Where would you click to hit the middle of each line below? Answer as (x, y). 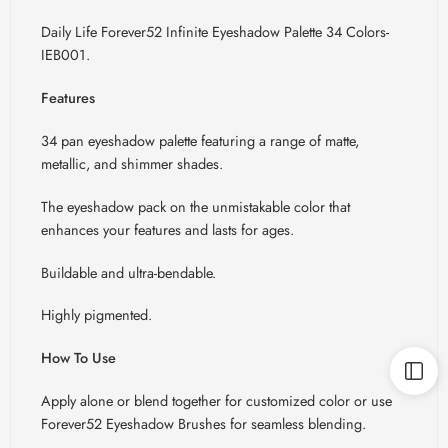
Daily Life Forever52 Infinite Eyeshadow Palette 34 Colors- (215, 31)
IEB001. (65, 54)
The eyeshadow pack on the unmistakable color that (195, 206)
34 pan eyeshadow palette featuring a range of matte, (200, 140)
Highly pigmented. (96, 315)
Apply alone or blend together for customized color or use (216, 401)
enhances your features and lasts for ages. (167, 229)
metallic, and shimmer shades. (132, 163)
